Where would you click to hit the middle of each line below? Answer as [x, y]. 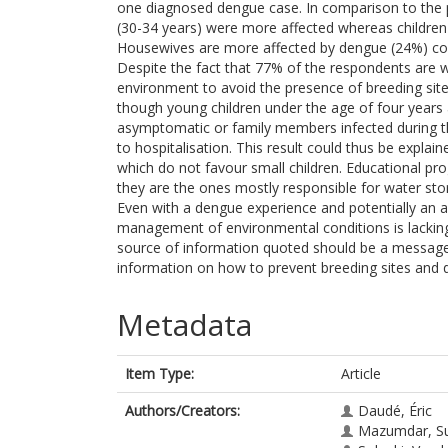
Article [361, 373]
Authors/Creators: [182, 410]
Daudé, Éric [395, 410]
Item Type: [159, 373]
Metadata [184, 324]
